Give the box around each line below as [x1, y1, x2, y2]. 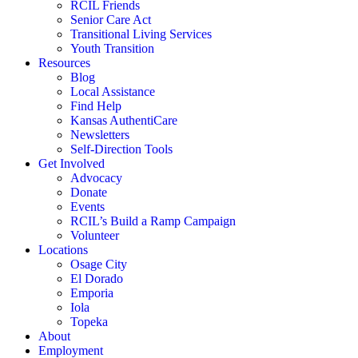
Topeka [70, 315, 108, 328]
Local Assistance [70, 85, 155, 98]
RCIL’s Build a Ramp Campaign [70, 214, 236, 228]
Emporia [70, 286, 113, 300]
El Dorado [70, 272, 123, 285]
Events [70, 200, 105, 213]
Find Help [70, 99, 121, 113]
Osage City [70, 257, 127, 271]
